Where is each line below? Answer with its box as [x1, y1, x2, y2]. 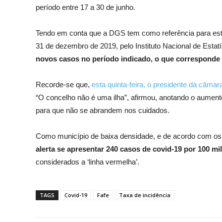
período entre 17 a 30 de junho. [36, 2, 135, 11]
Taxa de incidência [119, 191, 170, 199]
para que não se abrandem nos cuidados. [36, 106, 169, 114]
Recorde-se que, [36, 80, 92, 89]
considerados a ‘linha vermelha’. [36, 157, 139, 166]
